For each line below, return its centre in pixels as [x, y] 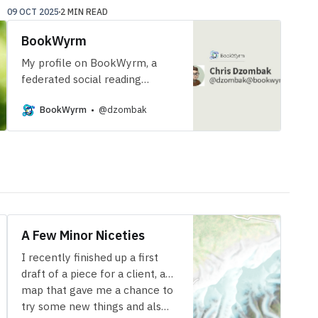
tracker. [40, 95]
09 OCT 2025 [33, 12]
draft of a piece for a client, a [93, 274]
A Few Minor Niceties [83, 236]
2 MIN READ [84, 12]
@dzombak [122, 110]
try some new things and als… [95, 306]
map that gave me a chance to [97, 290]
